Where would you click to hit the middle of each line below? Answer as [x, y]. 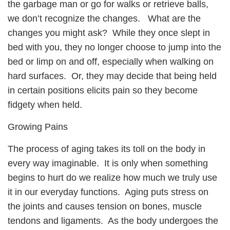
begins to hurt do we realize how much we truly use [112, 178]
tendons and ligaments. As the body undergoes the [113, 221]
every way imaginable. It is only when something [108, 164]
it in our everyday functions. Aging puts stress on [108, 192]
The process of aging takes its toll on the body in [107, 149]
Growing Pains [38, 127]
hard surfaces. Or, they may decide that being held [112, 76]
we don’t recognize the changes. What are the [104, 19]
